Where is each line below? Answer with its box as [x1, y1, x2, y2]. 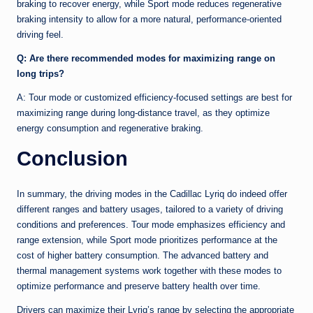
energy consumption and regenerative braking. [17, 123, 203, 134]
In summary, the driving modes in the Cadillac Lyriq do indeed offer [17, 189, 287, 200]
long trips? [17, 68, 64, 80]
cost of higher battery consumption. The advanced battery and [17, 250, 268, 261]
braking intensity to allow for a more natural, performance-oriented [17, 14, 282, 25]
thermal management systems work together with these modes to [17, 265, 282, 277]
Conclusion [17, 147, 128, 170]
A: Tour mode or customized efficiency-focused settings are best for [17, 92, 292, 103]
